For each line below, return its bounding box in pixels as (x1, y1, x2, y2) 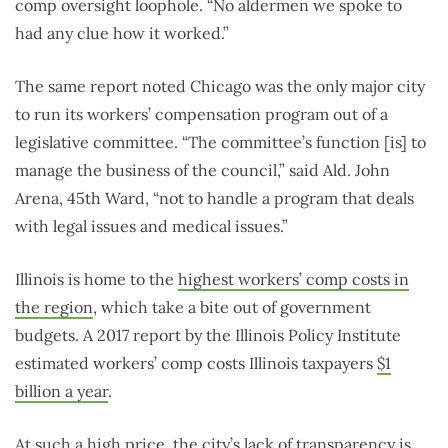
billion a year (15, 381, 108, 402)
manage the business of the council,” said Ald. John (15, 160, 390, 181)
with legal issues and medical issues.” (15, 216, 288, 237)
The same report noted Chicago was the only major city (15, 76, 425, 97)
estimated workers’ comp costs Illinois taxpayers (15, 353, 377, 374)
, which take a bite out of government (93, 297, 371, 318)
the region (15, 297, 93, 318)
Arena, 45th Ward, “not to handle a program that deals (15, 188, 414, 209)
